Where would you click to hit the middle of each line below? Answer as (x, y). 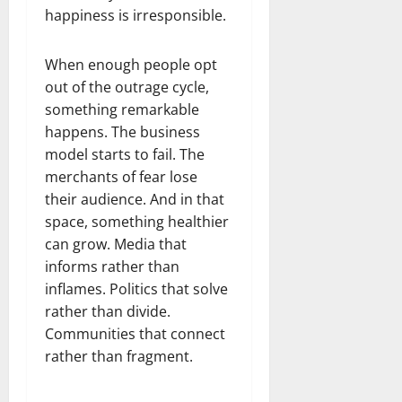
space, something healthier (137, 221)
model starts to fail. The (125, 154)
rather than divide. (108, 311)
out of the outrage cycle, (127, 87)
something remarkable (122, 109)
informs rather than (112, 266)
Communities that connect (135, 333)
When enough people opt (131, 64)
